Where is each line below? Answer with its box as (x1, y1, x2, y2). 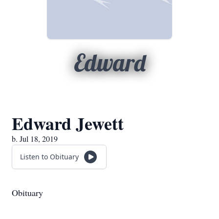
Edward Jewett (12, 110, 124, 136)
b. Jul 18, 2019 (12, 133, 58, 144)
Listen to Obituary (20, 152, 79, 161)
